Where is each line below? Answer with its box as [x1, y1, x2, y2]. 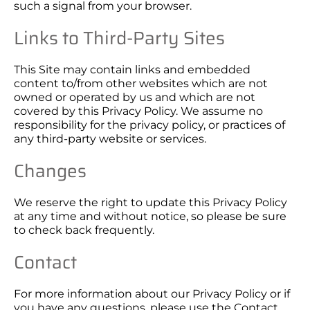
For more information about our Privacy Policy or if [14, 287, 290, 300]
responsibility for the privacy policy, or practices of [14, 118, 285, 131]
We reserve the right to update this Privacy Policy [14, 196, 287, 209]
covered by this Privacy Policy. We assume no [14, 104, 263, 118]
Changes [14, 156, 86, 185]
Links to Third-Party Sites [14, 24, 225, 52]
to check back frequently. [14, 224, 154, 237]
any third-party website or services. [14, 132, 206, 145]
